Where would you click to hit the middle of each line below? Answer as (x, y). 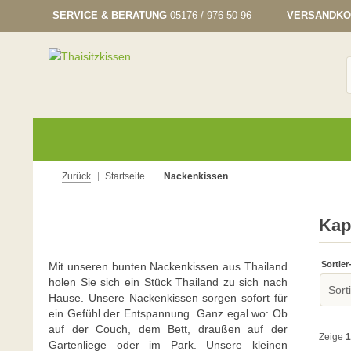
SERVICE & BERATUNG (110, 15)
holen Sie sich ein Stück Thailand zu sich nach (168, 282)
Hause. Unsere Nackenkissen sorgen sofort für (168, 298)
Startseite (125, 176)
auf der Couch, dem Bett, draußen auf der (168, 329)
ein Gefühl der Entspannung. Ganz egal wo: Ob (168, 313)
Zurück (76, 176)
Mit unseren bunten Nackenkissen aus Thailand (168, 266)
